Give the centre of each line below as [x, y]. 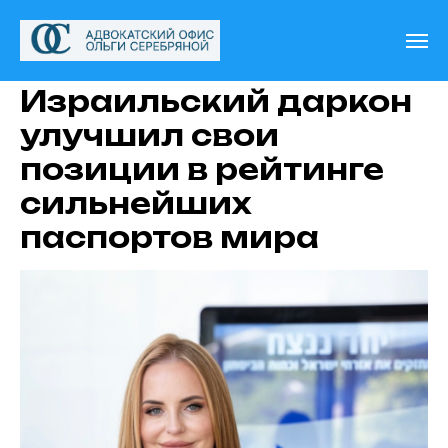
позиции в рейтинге [202, 169]
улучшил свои [149, 135]
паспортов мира [169, 237]
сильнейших [136, 203]
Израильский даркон [216, 101]
